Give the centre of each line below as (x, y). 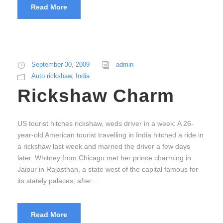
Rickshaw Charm (96, 96)
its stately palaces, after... (57, 181)
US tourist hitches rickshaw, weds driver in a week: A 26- (106, 124)
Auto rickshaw (52, 76)
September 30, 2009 (60, 65)
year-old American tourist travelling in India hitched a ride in (111, 135)
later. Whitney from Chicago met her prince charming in (104, 158)
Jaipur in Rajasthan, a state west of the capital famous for (108, 169)
